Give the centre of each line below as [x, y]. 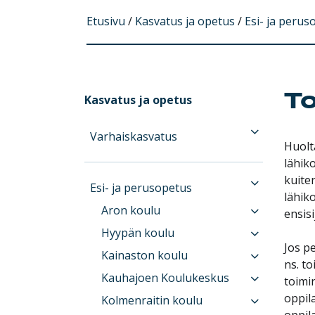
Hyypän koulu [138, 232]
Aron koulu [131, 210]
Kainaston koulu [145, 255]
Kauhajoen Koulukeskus [166, 277]
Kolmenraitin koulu [152, 300]
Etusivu [105, 21]
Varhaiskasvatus [134, 136]
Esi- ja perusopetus [141, 187]
